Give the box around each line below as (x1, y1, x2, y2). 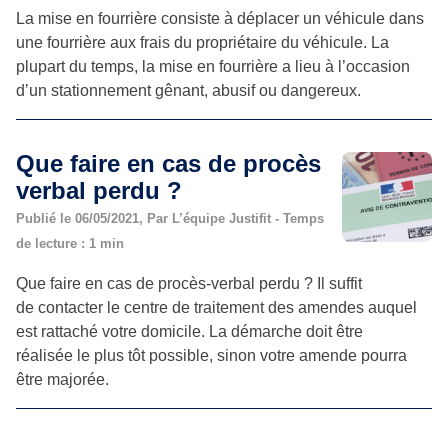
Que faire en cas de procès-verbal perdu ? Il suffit (16, 274, 362, 292)
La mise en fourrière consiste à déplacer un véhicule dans (16, 9, 424, 27)
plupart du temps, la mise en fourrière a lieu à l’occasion (16, 57, 410, 75)
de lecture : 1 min (16, 235, 124, 251)
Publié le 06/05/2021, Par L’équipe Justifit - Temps (16, 210, 324, 226)
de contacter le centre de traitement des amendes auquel (16, 298, 417, 316)
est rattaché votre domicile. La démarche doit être (16, 322, 363, 340)
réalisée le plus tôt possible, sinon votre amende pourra (16, 346, 407, 364)
